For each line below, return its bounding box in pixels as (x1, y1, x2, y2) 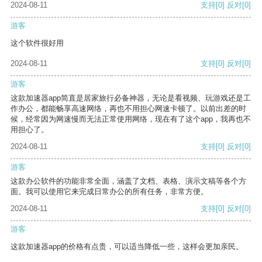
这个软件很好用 (11, 39, 64, 48)
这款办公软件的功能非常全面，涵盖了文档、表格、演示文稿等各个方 (11, 177, 246, 186)
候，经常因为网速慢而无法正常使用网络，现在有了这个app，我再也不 (11, 115, 251, 124)
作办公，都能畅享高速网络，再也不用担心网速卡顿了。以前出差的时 (11, 104, 246, 113)
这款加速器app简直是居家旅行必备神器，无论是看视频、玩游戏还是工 (11, 94, 251, 103)
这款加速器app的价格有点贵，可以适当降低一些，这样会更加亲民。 (11, 242, 243, 251)
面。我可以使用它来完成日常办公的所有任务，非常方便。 (11, 187, 208, 196)
